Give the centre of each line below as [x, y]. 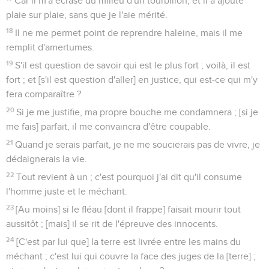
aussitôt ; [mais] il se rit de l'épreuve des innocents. [112, 224]
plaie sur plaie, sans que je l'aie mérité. [87, 15]
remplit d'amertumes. [50, 47]
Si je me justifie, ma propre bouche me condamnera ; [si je [138, 112]
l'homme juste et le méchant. [67, 191]
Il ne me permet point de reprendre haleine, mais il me [129, 33]
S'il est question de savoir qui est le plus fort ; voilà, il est [133, 65]
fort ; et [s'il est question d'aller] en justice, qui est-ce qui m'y [132, 80]
